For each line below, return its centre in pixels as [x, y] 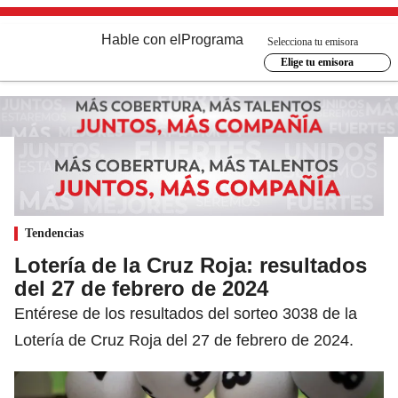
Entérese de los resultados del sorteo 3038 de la [186, 313]
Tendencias [54, 233]
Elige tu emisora [317, 62]
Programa [212, 40]
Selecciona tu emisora [313, 41]
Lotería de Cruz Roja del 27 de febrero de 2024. [184, 340]
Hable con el [141, 40]
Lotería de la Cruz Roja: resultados [191, 265]
